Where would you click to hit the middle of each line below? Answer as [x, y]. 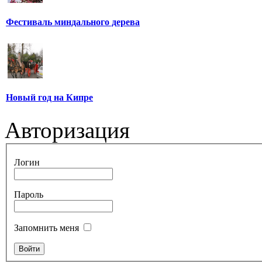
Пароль [29, 194]
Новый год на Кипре [49, 98]
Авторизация [67, 130]
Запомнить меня [46, 227]
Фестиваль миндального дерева [73, 22]
